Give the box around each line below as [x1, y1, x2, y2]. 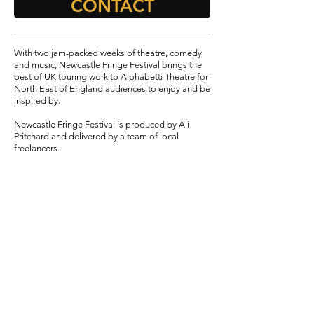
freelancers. [14, 143, 62, 153]
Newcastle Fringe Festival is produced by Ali [14, 119, 189, 130]
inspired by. [14, 95, 62, 106]
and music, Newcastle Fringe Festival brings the [14, 60, 202, 70]
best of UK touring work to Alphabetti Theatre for [14, 71, 208, 82]
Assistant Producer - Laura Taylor [14, 212, 143, 223]
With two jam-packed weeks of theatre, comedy [14, 48, 202, 58]
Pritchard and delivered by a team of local [14, 131, 179, 142]
